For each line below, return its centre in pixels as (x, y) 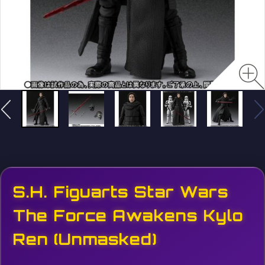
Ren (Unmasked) (85, 239)
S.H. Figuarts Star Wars (121, 192)
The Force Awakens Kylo (128, 215)
